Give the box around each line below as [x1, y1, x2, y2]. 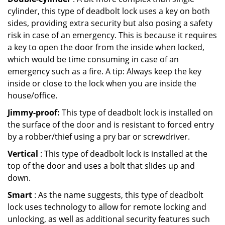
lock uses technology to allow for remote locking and [8, 201, 206, 212]
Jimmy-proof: [8, 107, 60, 118]
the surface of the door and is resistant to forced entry [8, 119, 214, 130]
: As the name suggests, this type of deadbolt [32, 189, 203, 200]
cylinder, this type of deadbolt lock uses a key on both [8, 6, 210, 17]
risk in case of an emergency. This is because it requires [8, 30, 217, 41]
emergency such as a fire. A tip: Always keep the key [8, 66, 201, 77]
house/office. [8, 90, 57, 101]
